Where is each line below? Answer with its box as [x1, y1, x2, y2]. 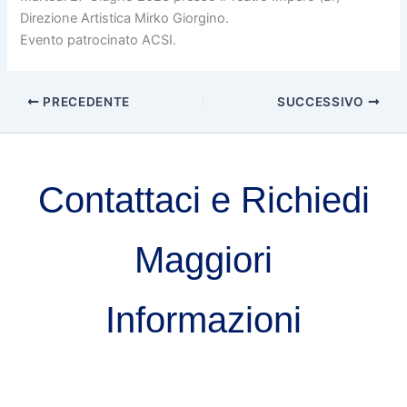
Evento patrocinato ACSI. [20, 32, 177, 49]
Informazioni [105, 299, 302, 340]
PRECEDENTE [39, 94, 130, 109]
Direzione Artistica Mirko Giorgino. [20, 10, 230, 27]
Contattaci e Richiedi [37, 179, 370, 220]
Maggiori [134, 239, 273, 280]
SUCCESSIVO [277, 94, 368, 109]
